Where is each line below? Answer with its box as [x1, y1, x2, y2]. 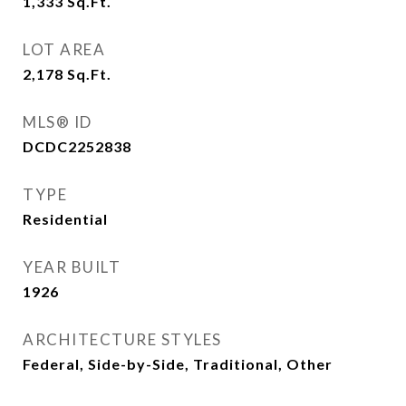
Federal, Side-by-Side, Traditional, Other [23, 355, 333, 372]
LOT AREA [23, 40, 105, 59]
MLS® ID [23, 112, 92, 131]
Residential [23, 210, 108, 227]
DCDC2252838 [23, 138, 131, 155]
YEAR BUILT [23, 257, 121, 276]
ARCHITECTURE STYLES [23, 330, 222, 349]
